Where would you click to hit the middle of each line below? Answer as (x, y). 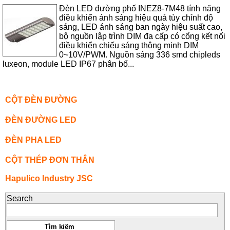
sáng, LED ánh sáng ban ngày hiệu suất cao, (141, 27)
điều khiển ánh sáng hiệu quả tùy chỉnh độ (136, 17)
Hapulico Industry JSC (49, 179)
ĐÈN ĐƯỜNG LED (41, 120)
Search (20, 199)
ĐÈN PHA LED (33, 140)
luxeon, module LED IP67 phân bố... (69, 64)
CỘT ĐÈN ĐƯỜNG (41, 100)
